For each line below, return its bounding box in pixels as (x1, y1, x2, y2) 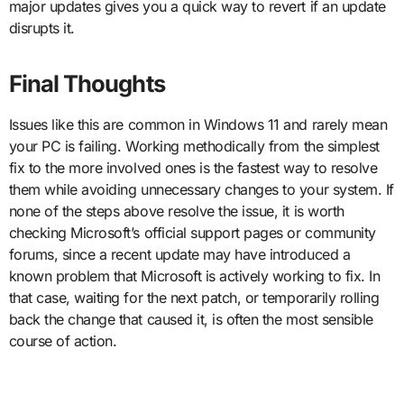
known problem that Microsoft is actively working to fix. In (8, 266, 381, 285)
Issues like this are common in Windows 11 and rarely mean (8, 115, 388, 133)
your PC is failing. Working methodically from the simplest (8, 136, 380, 155)
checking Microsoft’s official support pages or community (8, 223, 376, 242)
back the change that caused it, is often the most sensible (8, 309, 373, 328)
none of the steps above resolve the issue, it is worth (8, 201, 344, 220)
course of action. (8, 331, 117, 350)
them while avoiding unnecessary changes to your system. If (8, 179, 394, 198)
